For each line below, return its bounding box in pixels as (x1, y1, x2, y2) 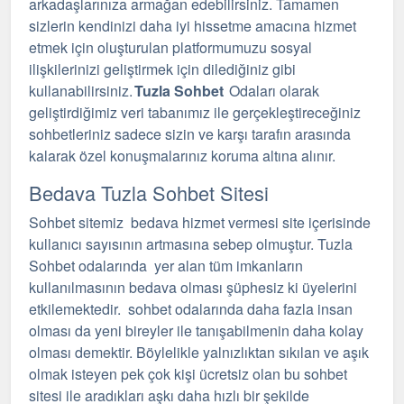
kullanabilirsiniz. (29, 80, 134, 101)
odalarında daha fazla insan (171, 298, 353, 319)
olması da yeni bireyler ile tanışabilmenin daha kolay (29, 320, 363, 341)
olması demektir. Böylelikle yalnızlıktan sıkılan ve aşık (29, 342, 369, 363)
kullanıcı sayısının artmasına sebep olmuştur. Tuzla (29, 234, 353, 254)
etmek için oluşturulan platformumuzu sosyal (29, 37, 312, 58)
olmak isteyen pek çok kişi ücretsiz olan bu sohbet (29, 363, 347, 384)
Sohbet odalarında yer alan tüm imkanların (29, 255, 303, 276)
